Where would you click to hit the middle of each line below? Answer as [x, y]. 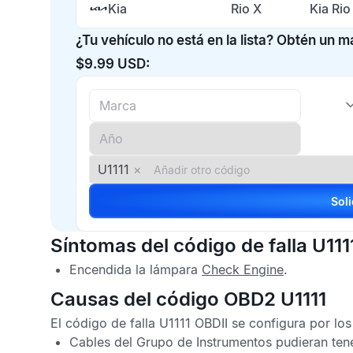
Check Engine [243, 269]
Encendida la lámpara [136, 269]
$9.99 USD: [113, 64]
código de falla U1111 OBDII [147, 323]
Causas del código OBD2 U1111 [188, 299]
